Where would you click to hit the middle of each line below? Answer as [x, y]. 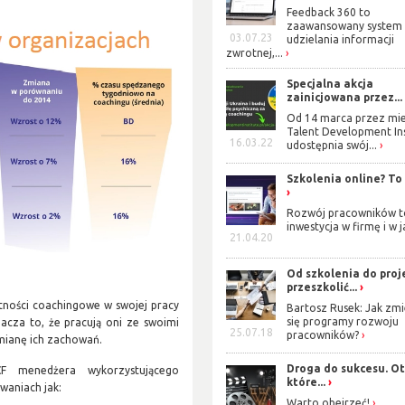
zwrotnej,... [255, 53]
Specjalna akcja [330, 84]
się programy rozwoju [343, 321]
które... [306, 382]
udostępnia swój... [332, 145]
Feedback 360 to [329, 13]
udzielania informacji [341, 40]
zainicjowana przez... [345, 98]
